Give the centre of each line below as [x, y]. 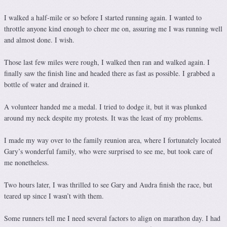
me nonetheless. [27, 163]
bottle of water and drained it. [47, 85]
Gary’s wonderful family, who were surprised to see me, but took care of [108, 152]
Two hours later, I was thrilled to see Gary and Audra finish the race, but [108, 185]
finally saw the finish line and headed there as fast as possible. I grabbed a [109, 73]
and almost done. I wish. [39, 40]
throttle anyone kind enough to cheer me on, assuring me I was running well [113, 29]
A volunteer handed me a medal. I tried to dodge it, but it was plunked [105, 107]
